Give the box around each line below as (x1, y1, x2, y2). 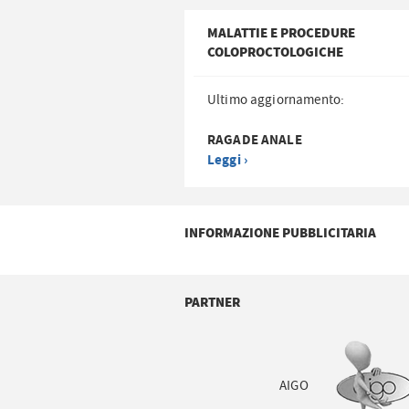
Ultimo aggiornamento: (206, 91, 345, 110)
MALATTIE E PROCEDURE (206, 24, 355, 44)
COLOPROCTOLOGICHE (206, 43, 343, 63)
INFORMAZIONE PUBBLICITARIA (184, 224, 376, 244)
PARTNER (184, 293, 240, 313)
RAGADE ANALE (206, 131, 302, 151)
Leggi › (206, 151, 248, 171)
